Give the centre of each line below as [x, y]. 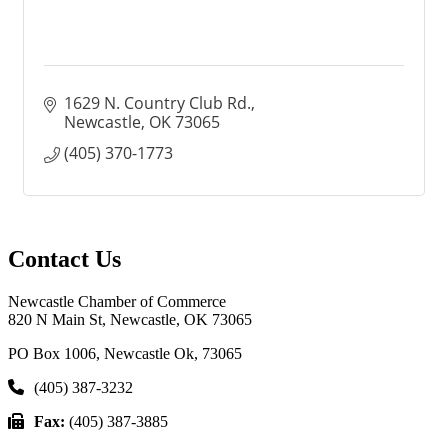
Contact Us [64, 258]
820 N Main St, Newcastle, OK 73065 [130, 319]
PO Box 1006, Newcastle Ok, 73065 [125, 353]
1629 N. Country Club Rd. [157, 103]
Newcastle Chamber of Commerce [117, 301]
